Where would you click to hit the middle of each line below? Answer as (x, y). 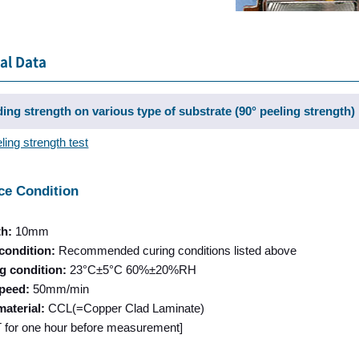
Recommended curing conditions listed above (177, 251)
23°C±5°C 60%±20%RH (133, 270)
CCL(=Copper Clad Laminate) (126, 309)
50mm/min (61, 289)
